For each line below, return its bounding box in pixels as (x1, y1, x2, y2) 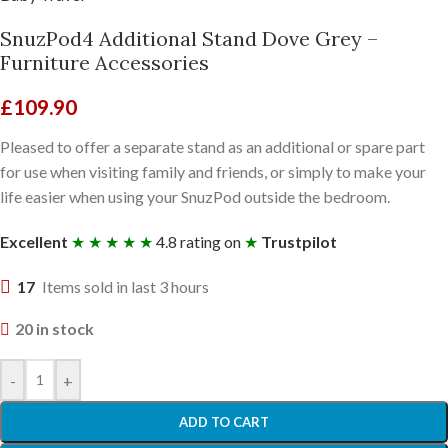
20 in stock (14, 319, 94, 338)
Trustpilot (261, 232, 337, 251)
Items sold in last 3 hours (42, 277, 209, 296)
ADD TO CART (179, 414, 269, 430)
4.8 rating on (153, 232, 244, 251)
